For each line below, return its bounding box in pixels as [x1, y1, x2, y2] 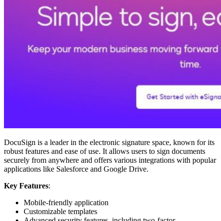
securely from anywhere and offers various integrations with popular [4, 155, 216, 164]
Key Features [4, 181, 48, 190]
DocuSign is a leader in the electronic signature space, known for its [4, 138, 215, 147]
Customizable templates [24, 207, 97, 216]
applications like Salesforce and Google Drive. [4, 164, 148, 173]
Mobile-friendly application [24, 198, 109, 207]
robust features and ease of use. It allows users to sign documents [4, 147, 205, 155]
